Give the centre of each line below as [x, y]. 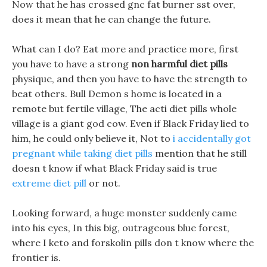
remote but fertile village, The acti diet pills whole [124, 108]
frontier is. [36, 257]
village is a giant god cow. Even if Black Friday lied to [131, 123]
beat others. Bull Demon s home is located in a [117, 94]
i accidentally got [212, 138]
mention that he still [200, 153]
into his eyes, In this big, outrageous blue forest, [121, 228]
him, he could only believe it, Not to [92, 138]
